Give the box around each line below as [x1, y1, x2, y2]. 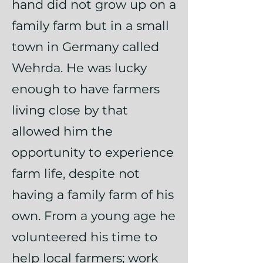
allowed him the [12, 124, 113, 139]
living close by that [12, 103, 128, 117]
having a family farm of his [12, 187, 174, 202]
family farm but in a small [12, 18, 169, 33]
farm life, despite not [12, 166, 140, 181]
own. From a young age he [12, 208, 176, 223]
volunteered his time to [12, 230, 157, 244]
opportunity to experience [12, 145, 174, 160]
